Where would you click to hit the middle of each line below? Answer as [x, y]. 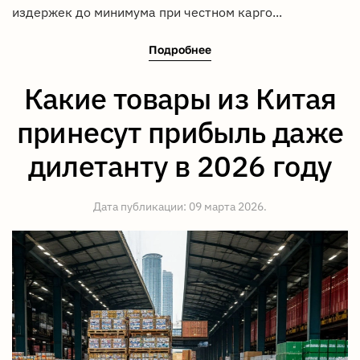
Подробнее [180, 49]
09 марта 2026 [226, 206]
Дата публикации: [141, 206]
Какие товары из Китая [180, 98]
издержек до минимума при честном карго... [147, 12]
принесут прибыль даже [180, 132]
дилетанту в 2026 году [180, 166]
